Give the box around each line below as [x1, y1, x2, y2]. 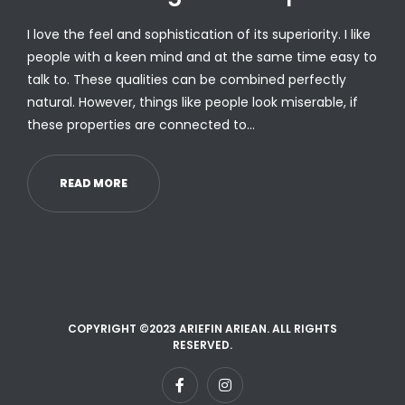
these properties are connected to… [27, 116, 255, 134]
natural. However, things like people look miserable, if [27, 93, 358, 111]
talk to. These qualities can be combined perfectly [27, 71, 346, 89]
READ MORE [60, 174, 127, 191]
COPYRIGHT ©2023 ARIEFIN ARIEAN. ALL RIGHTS [68, 321, 337, 336]
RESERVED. [173, 337, 232, 353]
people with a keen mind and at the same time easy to [27, 48, 377, 66]
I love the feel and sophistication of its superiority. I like [27, 25, 371, 43]
